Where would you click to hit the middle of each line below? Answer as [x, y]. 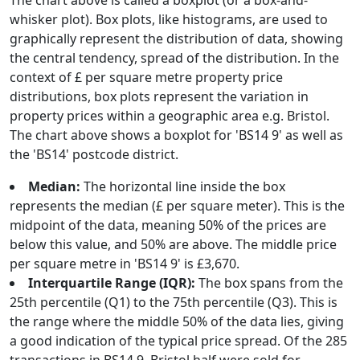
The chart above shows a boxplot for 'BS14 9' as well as [176, 135]
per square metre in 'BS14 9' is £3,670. [125, 264]
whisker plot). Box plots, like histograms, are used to [169, 19]
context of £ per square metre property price [146, 77]
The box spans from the [269, 283]
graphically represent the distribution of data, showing [176, 39]
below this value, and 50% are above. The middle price [173, 244]
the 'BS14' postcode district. [94, 154]
